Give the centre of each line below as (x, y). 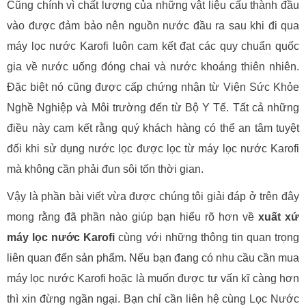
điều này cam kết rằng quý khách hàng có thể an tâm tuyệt (153, 128)
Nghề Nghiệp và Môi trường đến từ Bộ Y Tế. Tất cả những (153, 107)
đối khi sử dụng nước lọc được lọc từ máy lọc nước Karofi (153, 148)
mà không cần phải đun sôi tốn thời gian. (105, 169)
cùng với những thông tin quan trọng (207, 237)
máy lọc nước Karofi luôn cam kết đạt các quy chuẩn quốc (153, 46)
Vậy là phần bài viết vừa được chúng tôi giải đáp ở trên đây (153, 196)
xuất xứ (279, 217)
